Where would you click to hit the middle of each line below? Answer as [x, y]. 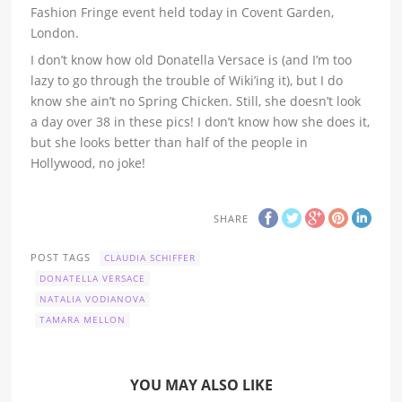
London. [55, 33]
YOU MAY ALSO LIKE [201, 385]
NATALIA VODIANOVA [93, 298]
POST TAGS [61, 257]
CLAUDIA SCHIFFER [150, 257]
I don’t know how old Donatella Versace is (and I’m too [192, 60]
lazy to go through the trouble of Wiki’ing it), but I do [187, 81]
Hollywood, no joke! [88, 163]
